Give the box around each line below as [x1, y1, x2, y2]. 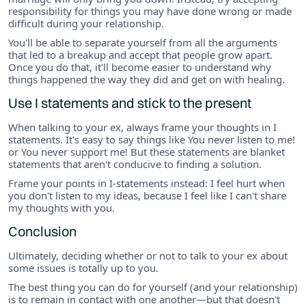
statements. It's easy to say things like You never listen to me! [8, 132, 295, 146]
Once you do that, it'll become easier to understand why [8, 59, 271, 74]
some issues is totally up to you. [8, 260, 158, 275]
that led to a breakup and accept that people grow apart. [8, 47, 273, 61]
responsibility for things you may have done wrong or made [8, 3, 292, 18]
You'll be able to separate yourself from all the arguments [8, 35, 277, 49]
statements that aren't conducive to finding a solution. [8, 156, 262, 171]
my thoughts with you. [8, 200, 115, 214]
